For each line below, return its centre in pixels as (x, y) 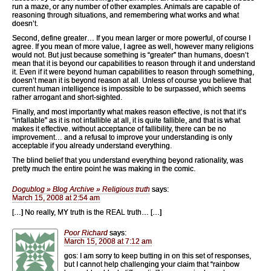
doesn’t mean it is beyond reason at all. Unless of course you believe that (132, 80)
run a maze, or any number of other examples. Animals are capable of (126, 6)
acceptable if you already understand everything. (92, 145)
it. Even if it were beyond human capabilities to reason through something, (133, 72)
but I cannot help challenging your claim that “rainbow (152, 264)
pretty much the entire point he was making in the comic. (104, 168)
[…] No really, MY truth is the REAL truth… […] (87, 212)
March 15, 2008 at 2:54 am (56, 198)
